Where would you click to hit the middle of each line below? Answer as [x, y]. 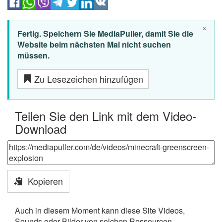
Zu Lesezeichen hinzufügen [87, 79]
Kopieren [43, 181]
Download [41, 128]
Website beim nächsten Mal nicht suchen [94, 44]
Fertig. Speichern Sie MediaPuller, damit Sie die [105, 33]
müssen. [33, 55]
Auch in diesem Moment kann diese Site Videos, [100, 210]
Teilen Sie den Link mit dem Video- [106, 115]
